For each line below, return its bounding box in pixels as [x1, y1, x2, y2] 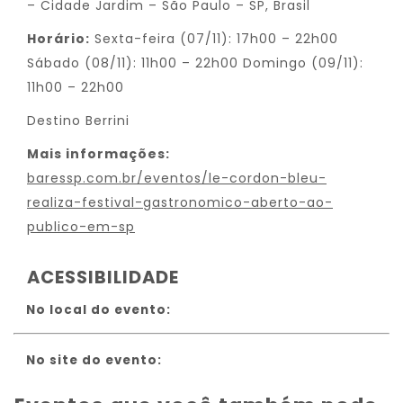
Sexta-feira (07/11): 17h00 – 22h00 [90, 30, 338, 48]
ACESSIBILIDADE [27, 264, 179, 290]
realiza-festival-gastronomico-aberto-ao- [27, 193, 333, 211]
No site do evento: [26, 352, 162, 369]
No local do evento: [26, 301, 171, 318]
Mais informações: [27, 145, 170, 163]
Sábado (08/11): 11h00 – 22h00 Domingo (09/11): [27, 54, 363, 72]
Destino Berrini [27, 112, 130, 130]
